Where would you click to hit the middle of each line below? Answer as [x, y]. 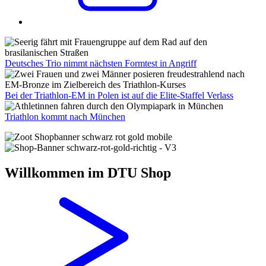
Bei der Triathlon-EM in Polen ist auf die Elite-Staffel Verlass [119, 95]
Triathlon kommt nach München [65, 116]
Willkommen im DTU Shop [88, 172]
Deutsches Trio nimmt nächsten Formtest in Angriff [101, 63]
